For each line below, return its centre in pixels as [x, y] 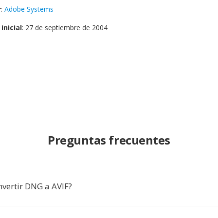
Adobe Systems [29, 9]
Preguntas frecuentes [109, 140]
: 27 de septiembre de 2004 [65, 27]
